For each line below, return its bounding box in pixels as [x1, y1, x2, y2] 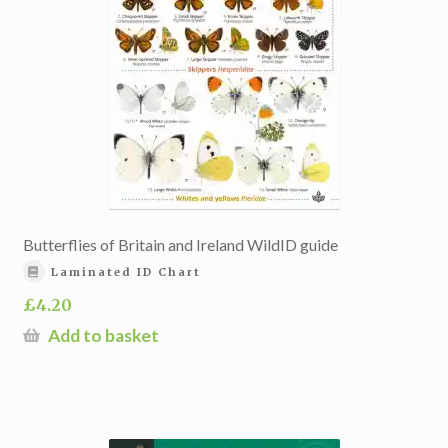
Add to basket [47, 324, 159, 346]
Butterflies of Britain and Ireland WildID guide [22, 235, 338, 255]
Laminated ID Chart [51, 264, 202, 279]
